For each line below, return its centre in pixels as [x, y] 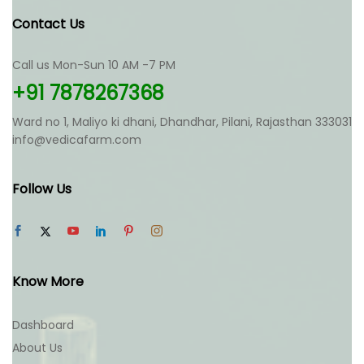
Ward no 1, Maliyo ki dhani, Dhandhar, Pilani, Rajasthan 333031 [182, 122]
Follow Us [42, 189]
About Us [37, 348]
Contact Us [48, 24]
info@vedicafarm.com [77, 140]
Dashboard [43, 325]
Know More [48, 282]
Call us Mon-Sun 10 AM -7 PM [94, 65]
